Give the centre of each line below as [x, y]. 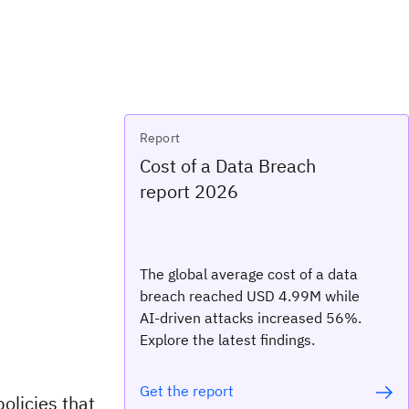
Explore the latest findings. [227, 340]
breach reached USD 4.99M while [250, 296]
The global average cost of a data [249, 274]
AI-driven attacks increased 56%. [251, 318]
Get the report [187, 391]
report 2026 [189, 191]
